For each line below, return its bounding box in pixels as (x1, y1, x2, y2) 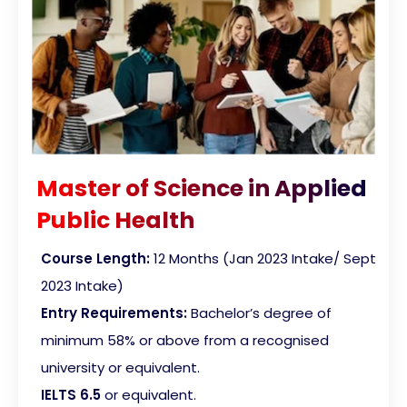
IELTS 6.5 (41, 385, 101, 405)
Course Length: (41, 249, 150, 269)
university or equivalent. (41, 358, 203, 378)
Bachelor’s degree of (191, 303, 332, 323)
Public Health (36, 204, 194, 237)
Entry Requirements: (41, 303, 191, 323)
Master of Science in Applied (36, 173, 367, 205)
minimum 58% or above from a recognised (41, 331, 329, 351)
